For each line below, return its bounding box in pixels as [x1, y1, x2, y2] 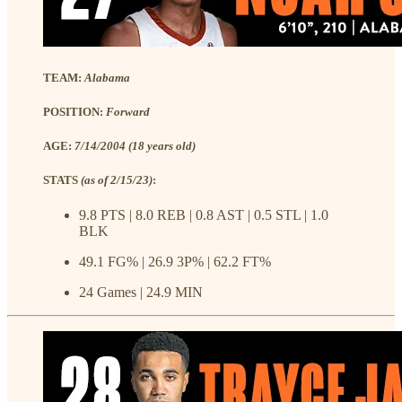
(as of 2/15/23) [81, 173, 153, 188]
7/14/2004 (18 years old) [74, 138, 196, 153]
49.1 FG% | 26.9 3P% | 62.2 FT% [79, 254, 271, 270]
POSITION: [43, 104, 106, 118]
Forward [106, 104, 150, 118]
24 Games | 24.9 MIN [79, 284, 203, 301]
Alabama [84, 70, 130, 84]
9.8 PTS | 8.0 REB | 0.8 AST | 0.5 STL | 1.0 [79, 207, 328, 223]
